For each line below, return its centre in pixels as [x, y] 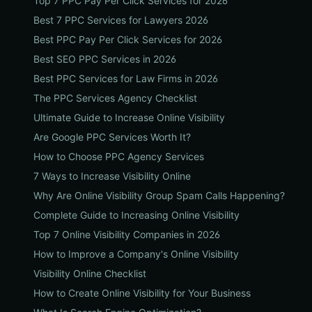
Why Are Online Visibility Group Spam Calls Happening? [159, 195]
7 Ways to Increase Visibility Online [112, 176]
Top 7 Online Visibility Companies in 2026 [127, 234]
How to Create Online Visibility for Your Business [142, 293]
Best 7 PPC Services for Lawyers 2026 [121, 20]
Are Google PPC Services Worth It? [112, 137]
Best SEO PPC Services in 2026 [105, 59]
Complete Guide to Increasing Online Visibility [136, 215]
